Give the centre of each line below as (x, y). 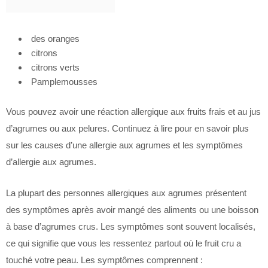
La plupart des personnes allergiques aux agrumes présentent (126, 193)
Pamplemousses (64, 82)
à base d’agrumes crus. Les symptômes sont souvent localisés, (131, 226)
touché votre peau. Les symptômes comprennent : (104, 260)
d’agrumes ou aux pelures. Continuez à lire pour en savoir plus (127, 128)
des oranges (55, 39)
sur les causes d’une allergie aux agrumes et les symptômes (124, 145)
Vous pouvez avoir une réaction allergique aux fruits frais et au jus (133, 112)
